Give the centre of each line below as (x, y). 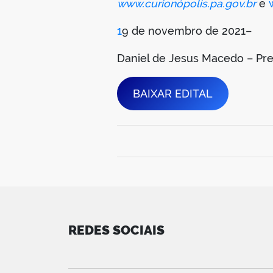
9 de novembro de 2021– (187, 30)
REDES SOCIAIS (116, 230)
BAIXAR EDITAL (172, 93)
